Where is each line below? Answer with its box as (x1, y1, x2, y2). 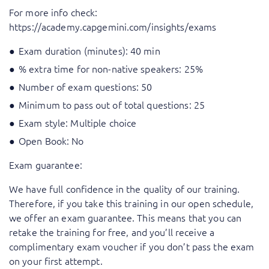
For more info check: (9, 5, 98, 19)
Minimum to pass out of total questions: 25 (19, 97, 205, 111)
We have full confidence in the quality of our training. (9, 181, 240, 195)
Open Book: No (19, 133, 84, 147)
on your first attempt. (9, 253, 103, 267)
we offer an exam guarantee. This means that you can (9, 210, 242, 224)
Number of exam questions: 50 (19, 79, 153, 93)
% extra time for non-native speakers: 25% (19, 61, 203, 75)
